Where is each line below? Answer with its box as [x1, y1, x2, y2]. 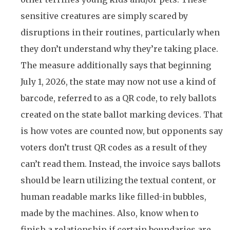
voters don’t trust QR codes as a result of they [21, 142, 207, 153]
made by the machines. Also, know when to [21, 208, 199, 219]
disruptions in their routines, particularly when [21, 27, 220, 38]
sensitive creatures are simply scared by [21, 11, 188, 22]
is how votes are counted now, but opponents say [21, 126, 223, 137]
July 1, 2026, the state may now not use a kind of [21, 76, 216, 87]
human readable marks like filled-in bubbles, [21, 191, 206, 202]
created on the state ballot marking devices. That [21, 109, 223, 120]
